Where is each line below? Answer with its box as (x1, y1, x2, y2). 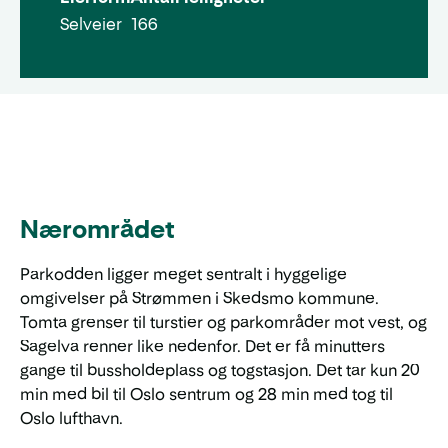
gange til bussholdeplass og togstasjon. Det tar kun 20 (20, 360, 420, 381)
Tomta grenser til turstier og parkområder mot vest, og (20, 312, 427, 333)
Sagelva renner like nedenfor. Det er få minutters (20, 336, 385, 357)
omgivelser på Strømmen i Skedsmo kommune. (20, 288, 379, 309)
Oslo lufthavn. (20, 408, 123, 429)
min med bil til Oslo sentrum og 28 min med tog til (20, 384, 393, 405)
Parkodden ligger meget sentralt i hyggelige (20, 264, 347, 285)
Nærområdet (20, 215, 175, 245)
